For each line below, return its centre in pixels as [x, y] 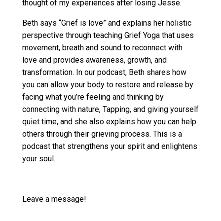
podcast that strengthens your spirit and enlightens [110, 147]
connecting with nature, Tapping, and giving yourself [110, 110]
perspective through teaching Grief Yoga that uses [108, 36]
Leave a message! [54, 199]
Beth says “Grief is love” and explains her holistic [107, 23]
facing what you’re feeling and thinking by [93, 97]
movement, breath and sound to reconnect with [102, 48]
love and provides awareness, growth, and [94, 60]
